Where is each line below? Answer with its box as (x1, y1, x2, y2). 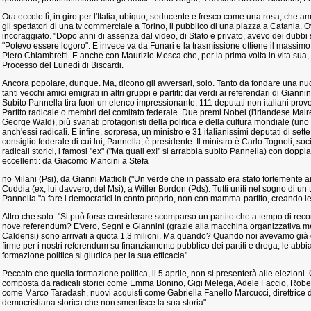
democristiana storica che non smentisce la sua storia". (2, 298, 208, 308)
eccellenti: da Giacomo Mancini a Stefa (2, 156, 149, 166)
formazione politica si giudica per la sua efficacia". (2, 251, 190, 260)
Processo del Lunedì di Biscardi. (2, 60, 124, 70)
